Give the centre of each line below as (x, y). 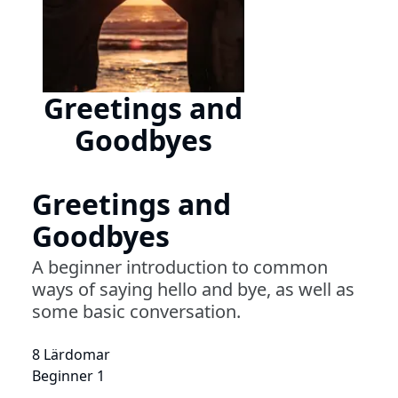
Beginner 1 (68, 375)
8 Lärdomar (71, 354)
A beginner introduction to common (180, 267)
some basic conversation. (136, 311)
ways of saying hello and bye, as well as (193, 289)
